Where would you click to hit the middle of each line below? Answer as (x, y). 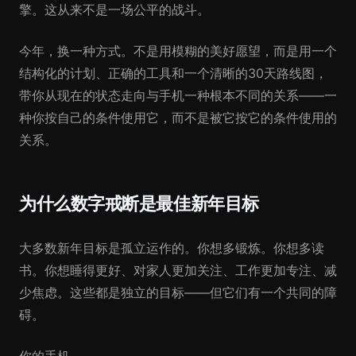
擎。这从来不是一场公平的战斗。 (114, 10)
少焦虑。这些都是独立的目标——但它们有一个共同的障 (178, 292)
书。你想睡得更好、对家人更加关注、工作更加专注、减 (178, 270)
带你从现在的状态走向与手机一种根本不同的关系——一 (178, 95)
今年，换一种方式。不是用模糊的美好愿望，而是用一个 (178, 51)
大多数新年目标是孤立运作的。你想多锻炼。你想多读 (172, 248)
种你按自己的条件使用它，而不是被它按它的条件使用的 (178, 118)
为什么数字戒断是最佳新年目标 (139, 203)
